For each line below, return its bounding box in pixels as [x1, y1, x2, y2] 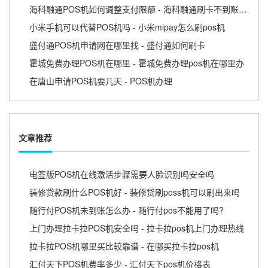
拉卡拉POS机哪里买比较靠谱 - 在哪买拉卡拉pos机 [29, 239, 219, 252]
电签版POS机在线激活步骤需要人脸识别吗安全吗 [29, 167, 214, 180]
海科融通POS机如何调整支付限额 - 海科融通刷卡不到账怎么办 [239, 3, 247, 16]
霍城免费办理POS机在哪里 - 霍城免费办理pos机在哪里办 [29, 57, 244, 69]
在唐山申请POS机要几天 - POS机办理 [29, 75, 172, 87]
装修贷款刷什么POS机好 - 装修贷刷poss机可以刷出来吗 [29, 185, 240, 198]
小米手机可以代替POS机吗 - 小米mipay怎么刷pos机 [29, 21, 225, 33]
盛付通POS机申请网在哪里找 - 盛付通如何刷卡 [29, 39, 205, 51]
